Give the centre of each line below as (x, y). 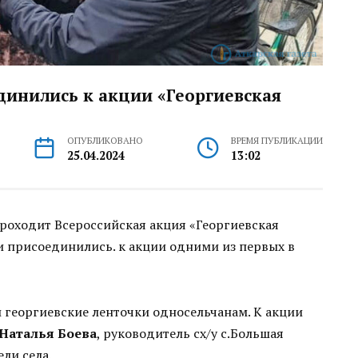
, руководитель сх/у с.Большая (190, 333)
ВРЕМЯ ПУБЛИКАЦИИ (276, 141)
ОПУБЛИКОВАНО (105, 141)
